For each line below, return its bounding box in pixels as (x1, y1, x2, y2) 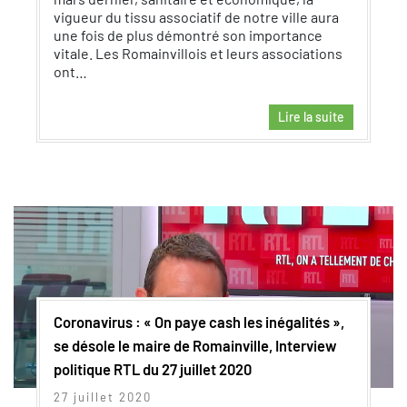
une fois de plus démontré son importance (54, 26, 323, 44)
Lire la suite (278, 109, 344, 124)
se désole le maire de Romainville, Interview (54, 336, 337, 354)
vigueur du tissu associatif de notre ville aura (54, 8, 339, 25)
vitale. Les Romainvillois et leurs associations (54, 45, 342, 62)
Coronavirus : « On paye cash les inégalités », (54, 313, 344, 331)
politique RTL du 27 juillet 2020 (54, 360, 252, 378)
